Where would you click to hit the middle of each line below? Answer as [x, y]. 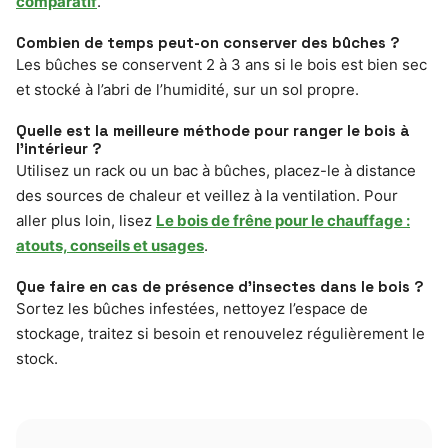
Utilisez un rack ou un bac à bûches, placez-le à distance [216, 171]
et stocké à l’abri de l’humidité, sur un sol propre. [187, 90]
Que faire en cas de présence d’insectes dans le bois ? [220, 287]
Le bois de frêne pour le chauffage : [283, 221]
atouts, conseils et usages [110, 246]
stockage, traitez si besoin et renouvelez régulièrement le [220, 334]
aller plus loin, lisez [86, 221]
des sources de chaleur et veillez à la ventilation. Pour [207, 196]
